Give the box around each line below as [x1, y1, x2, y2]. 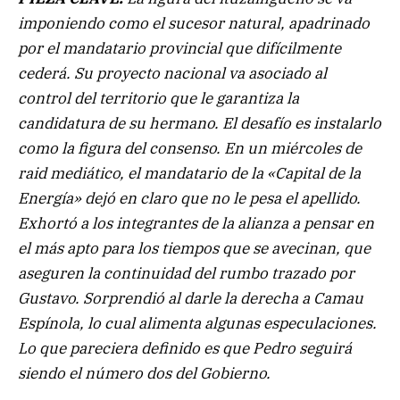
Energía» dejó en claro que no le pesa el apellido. [18, 188, 361, 209]
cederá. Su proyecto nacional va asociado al [18, 63, 327, 84]
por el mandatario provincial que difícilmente [18, 38, 341, 59]
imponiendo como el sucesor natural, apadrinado [18, 13, 370, 34]
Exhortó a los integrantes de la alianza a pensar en [18, 213, 374, 234]
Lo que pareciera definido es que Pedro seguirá [18, 338, 352, 359]
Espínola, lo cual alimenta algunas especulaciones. [18, 313, 377, 334]
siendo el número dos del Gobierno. [18, 363, 271, 384]
